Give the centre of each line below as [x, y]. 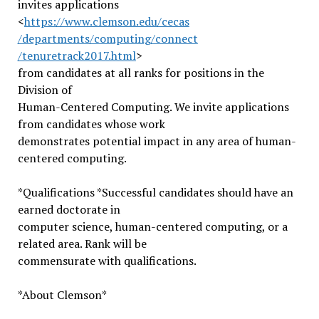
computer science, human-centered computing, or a [152, 226]
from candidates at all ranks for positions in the [141, 73]
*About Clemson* [62, 295]
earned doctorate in [69, 209]
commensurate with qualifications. [107, 261]
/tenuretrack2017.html [77, 56]
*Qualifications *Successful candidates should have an [155, 192]
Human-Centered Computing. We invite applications [153, 107]
